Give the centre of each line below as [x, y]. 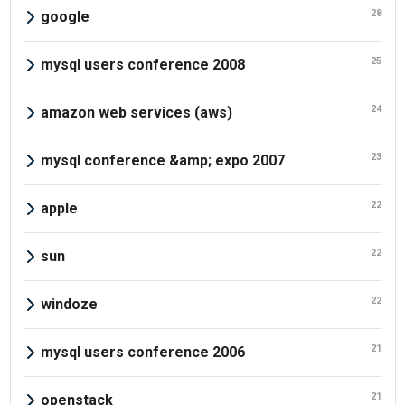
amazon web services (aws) [136, 112]
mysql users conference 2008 [142, 64]
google [65, 16]
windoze [69, 304]
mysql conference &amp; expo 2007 [162, 160]
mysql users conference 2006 [142, 352]
